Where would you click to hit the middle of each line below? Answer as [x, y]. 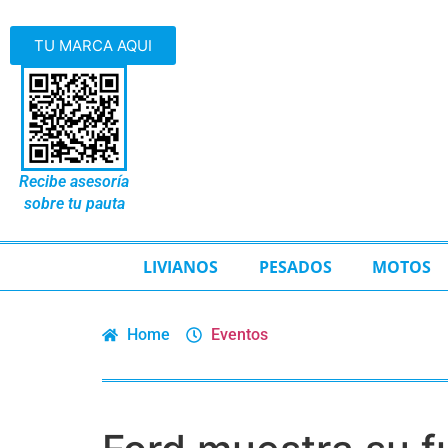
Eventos [239, 334]
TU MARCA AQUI [93, 45]
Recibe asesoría [74, 181]
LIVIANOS [181, 267]
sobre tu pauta [74, 203]
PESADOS [295, 267]
